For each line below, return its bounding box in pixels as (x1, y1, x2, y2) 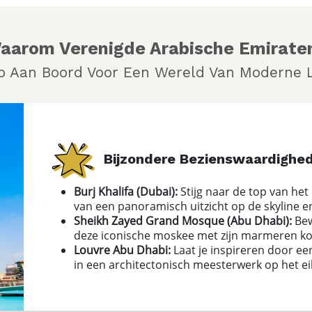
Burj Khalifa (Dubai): (74, 183, 178, 198)
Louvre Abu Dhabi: (74, 242, 171, 257)
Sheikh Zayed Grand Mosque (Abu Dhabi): (74, 212, 292, 228)
